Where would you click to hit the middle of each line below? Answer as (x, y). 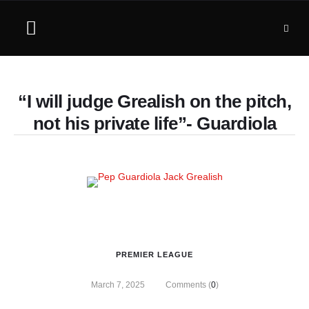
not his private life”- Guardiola (154, 123)
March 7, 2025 (118, 285)
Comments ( (188, 285)
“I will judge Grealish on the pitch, (154, 101)
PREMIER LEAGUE (154, 255)
